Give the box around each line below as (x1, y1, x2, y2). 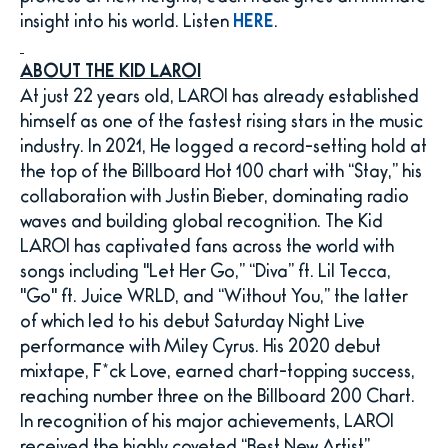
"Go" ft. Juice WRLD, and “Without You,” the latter (20, 291, 408, 307)
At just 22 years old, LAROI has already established (20, 91, 419, 107)
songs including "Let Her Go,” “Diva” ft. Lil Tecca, (20, 266, 391, 282)
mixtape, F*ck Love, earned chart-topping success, (20, 366, 415, 382)
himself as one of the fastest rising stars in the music (20, 116, 423, 132)
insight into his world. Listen (20, 16, 233, 32)
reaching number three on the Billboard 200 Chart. (20, 391, 415, 407)
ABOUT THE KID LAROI (20, 66, 201, 82)
